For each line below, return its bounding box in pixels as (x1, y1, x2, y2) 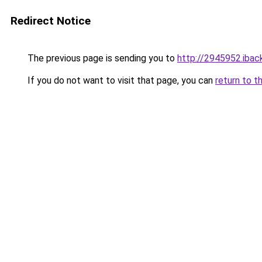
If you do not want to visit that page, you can (25, 75, 215, 86)
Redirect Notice (11, 14, 91, 27)
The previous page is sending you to (25, 53, 177, 64)
